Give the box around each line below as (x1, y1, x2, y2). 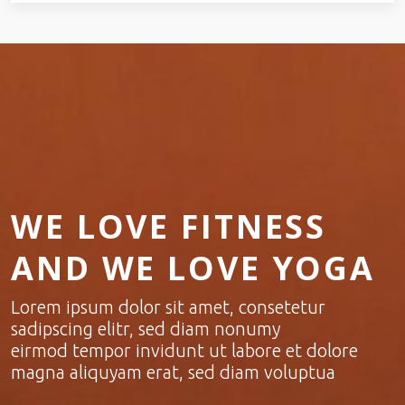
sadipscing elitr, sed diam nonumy (11, 317, 280, 339)
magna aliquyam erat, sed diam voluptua (11, 361, 335, 382)
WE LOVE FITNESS (11, 203, 327, 249)
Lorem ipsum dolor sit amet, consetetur (11, 296, 325, 317)
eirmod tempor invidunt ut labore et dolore (11, 339, 358, 361)
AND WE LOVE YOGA (11, 245, 376, 290)
